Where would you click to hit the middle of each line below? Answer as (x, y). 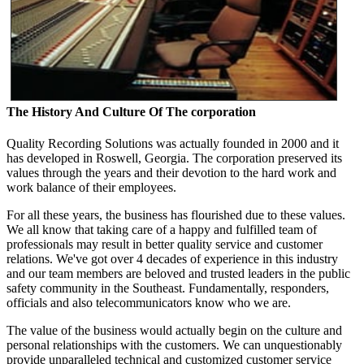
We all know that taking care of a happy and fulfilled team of (162, 229)
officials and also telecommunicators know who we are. (149, 302)
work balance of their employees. (91, 187)
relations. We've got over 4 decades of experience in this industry (172, 258)
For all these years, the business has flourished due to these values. (176, 214)
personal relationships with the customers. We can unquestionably (174, 344)
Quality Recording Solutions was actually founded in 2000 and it (173, 143)
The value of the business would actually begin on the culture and (174, 330)
